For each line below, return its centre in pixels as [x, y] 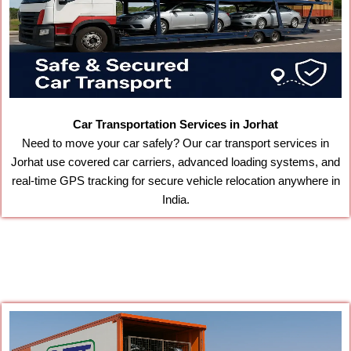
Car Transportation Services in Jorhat [175, 125]
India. [175, 200]
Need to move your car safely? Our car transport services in [175, 144]
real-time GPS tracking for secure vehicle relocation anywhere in [175, 181]
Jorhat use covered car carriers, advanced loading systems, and [175, 163]
